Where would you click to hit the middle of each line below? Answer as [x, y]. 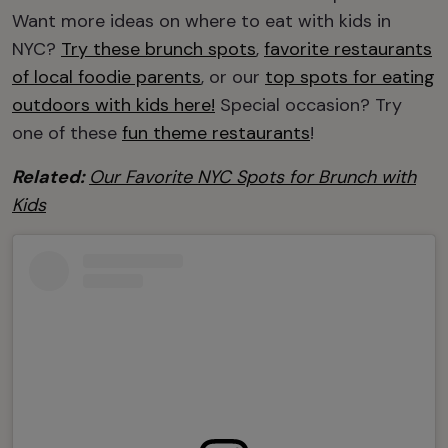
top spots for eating [350, 77]
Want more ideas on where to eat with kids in [201, 21]
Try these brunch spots [158, 49]
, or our [233, 77]
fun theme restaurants [216, 133]
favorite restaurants [348, 49]
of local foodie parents [106, 77]
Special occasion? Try [308, 105]
